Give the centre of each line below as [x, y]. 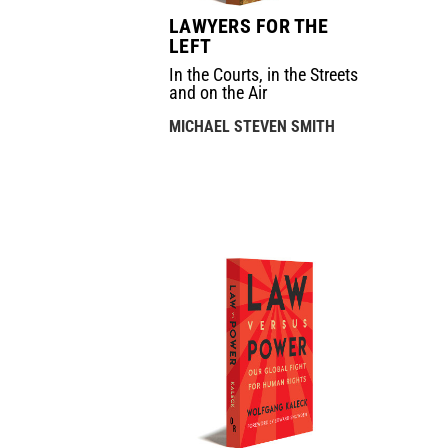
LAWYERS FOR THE [248, 26]
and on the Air [218, 93]
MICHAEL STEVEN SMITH [252, 127]
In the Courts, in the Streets [264, 75]
